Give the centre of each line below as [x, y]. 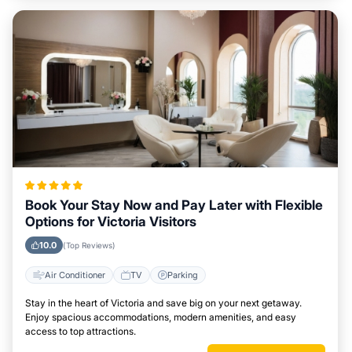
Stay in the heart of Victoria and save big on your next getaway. [163, 303]
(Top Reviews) [89, 245]
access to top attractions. [81, 331]
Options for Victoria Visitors [111, 222]
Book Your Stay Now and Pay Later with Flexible [174, 205]
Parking [183, 275]
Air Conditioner [75, 275]
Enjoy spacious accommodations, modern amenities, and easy [161, 317]
